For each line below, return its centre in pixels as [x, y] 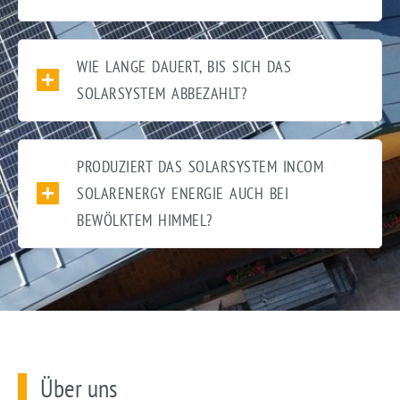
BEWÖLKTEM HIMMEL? [145, 220]
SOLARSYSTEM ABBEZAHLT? [162, 93]
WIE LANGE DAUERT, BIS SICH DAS [184, 66]
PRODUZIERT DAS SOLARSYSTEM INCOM [200, 166]
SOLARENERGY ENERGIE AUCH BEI [183, 193]
